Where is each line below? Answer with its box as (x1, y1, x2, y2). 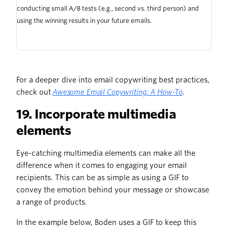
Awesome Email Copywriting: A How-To (52, 88, 183, 97)
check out (16, 88, 52, 97)
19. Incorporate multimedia (16, 107, 177, 122)
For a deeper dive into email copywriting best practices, (16, 76, 210, 84)
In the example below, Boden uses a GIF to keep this (16, 218, 196, 227)
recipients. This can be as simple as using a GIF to (16, 174, 189, 182)
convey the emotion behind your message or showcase (16, 186, 209, 194)
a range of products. (16, 198, 89, 207)
